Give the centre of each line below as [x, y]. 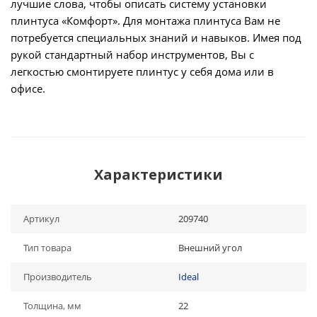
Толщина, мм [52, 306]
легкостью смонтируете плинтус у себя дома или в [142, 71]
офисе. [28, 88]
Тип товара [47, 248]
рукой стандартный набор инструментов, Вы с [132, 54]
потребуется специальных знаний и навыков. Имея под [156, 38]
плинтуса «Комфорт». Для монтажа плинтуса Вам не [145, 21]
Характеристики [158, 174]
